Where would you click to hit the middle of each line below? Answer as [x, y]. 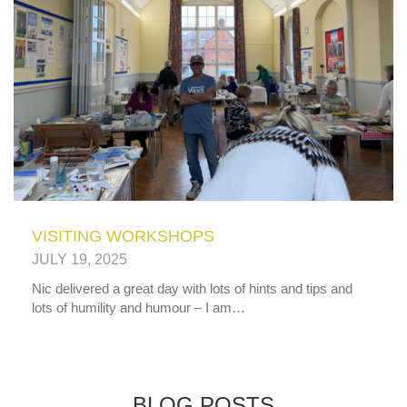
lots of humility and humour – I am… [139, 308]
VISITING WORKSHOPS [123, 237]
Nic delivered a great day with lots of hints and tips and [192, 289]
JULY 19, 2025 [79, 260]
